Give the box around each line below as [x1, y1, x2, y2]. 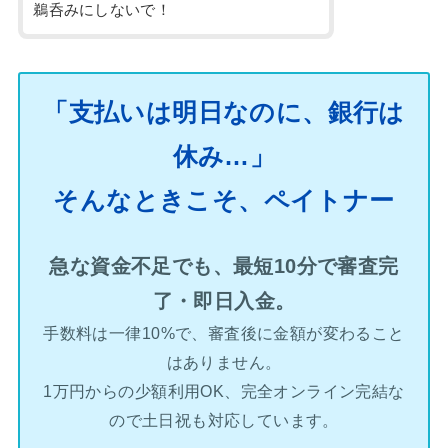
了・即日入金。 [152, 289, 296, 312]
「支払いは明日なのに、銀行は [43, 98, 405, 126]
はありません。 [166, 352, 282, 371]
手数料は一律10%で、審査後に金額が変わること [43, 323, 405, 342]
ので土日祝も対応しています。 [109, 410, 339, 429]
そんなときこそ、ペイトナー [53, 186, 395, 214]
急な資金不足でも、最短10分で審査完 [49, 254, 399, 277]
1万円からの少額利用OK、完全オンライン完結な [43, 381, 405, 400]
